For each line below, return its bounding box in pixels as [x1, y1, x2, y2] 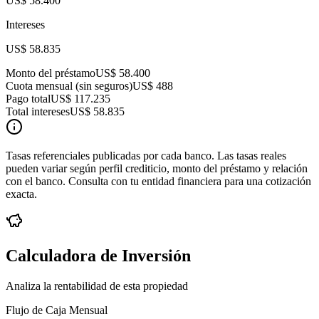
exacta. [6, 188, 37, 201]
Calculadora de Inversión [6, 246, 191, 266]
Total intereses [6, 105, 70, 118]
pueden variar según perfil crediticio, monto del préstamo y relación [6, 162, 308, 175]
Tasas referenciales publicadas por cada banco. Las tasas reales [6, 150, 286, 162]
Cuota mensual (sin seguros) [6, 80, 132, 93]
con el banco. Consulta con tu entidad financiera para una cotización [6, 175, 311, 188]
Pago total [6, 93, 51, 105]
